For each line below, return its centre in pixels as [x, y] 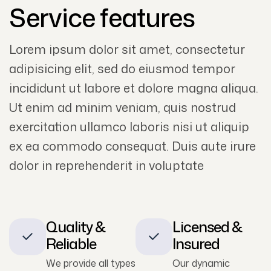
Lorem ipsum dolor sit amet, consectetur [127, 49]
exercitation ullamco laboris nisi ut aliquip [129, 126]
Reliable [71, 244]
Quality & [76, 227]
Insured [196, 244]
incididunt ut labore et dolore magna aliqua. [134, 87]
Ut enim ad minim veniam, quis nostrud [122, 107]
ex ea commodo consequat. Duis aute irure [132, 145]
